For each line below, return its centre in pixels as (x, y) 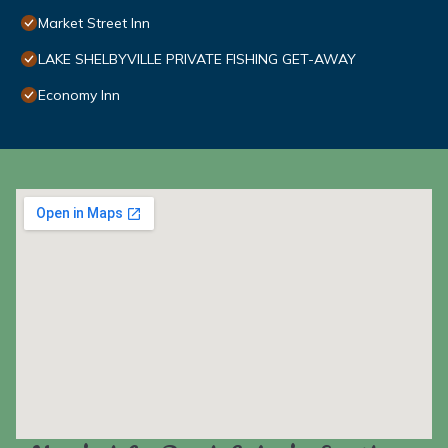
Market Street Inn (94, 23)
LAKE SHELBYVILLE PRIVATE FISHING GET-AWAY (197, 59)
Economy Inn (79, 95)
